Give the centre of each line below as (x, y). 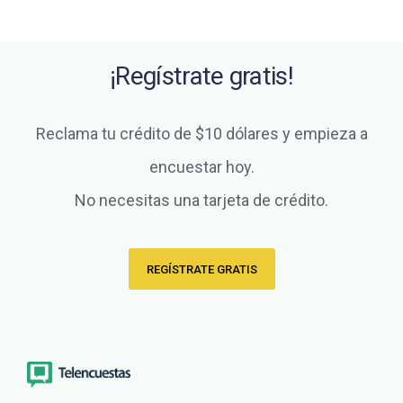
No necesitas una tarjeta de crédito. (201, 201)
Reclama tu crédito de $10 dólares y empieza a (201, 134)
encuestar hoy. (201, 167)
